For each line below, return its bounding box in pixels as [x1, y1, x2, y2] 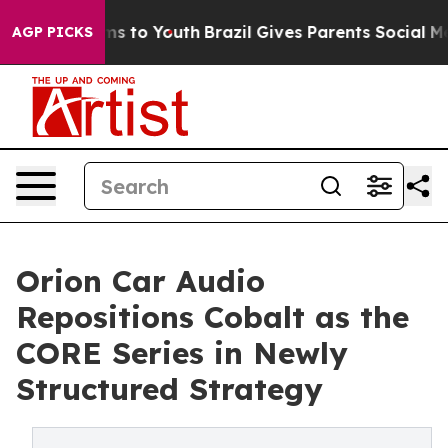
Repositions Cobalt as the [16, 298, 409, 336]
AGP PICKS [12, 23, 93, 41]
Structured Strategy [16, 370, 323, 408]
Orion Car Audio [16, 262, 265, 300]
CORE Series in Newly [16, 334, 348, 372]
